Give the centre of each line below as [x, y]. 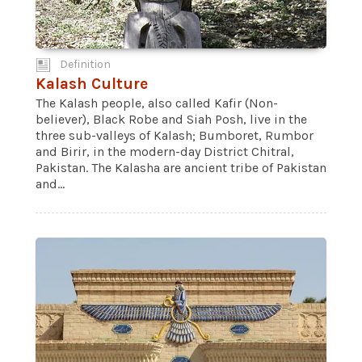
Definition [85, 64]
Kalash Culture [92, 84]
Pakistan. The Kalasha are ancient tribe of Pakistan [181, 168]
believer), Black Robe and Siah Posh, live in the [171, 119]
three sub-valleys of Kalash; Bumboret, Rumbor [175, 135]
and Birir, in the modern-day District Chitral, [165, 152]
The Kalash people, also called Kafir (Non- [157, 103]
